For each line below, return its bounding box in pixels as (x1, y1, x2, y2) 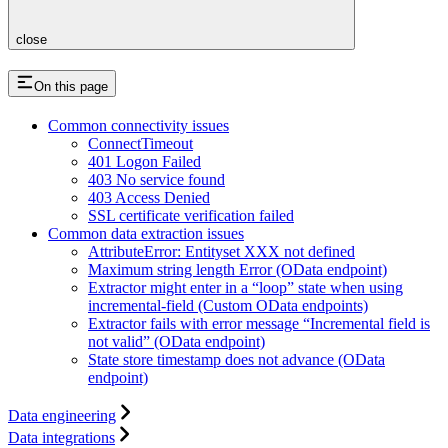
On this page (34, 79, 108, 95)
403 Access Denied (88, 189, 210, 207)
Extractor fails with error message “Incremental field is (88, 315, 430, 333)
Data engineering (8, 407, 116, 425)
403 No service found (88, 171, 225, 189)
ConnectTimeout (88, 135, 193, 153)
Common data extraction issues (48, 225, 244, 243)
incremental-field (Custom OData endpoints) (88, 297, 368, 315)
